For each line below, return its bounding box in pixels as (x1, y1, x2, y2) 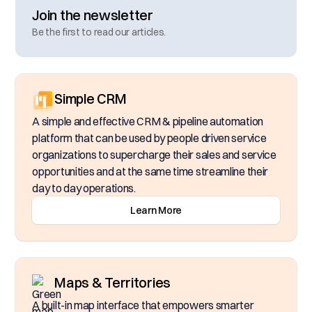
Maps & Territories (54, 274, 171, 291)
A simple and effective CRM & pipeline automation (32, 114, 263, 128)
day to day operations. (32, 181, 136, 195)
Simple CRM (54, 90, 127, 107)
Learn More (130, 204, 182, 217)
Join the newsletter (32, 6, 153, 24)
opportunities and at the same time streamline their (32, 164, 269, 178)
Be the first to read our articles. (32, 26, 166, 38)
